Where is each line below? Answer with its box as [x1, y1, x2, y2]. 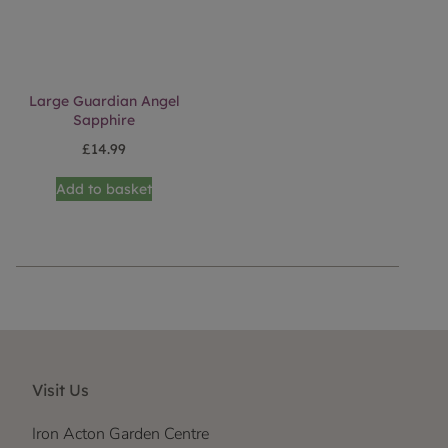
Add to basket [56, 180, 153, 198]
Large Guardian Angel [28, 92, 180, 110]
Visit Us [32, 380, 89, 400]
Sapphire [73, 111, 136, 129]
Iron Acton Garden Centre [32, 423, 209, 445]
